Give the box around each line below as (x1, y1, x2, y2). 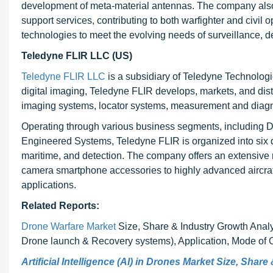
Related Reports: (21, 200, 99, 211)
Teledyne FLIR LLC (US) (21, 51, 132, 61)
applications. (21, 180, 76, 190)
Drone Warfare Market (21, 221, 118, 232)
